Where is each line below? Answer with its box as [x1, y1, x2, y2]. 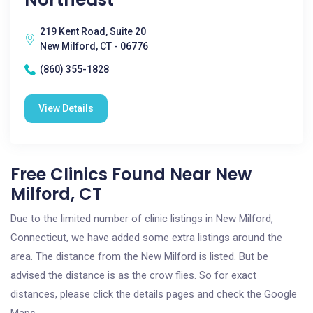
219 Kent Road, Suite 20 [40, 26, 146, 37]
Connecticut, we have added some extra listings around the [10, 231, 282, 244]
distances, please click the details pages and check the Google [10, 288, 297, 300]
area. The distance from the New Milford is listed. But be [10, 250, 268, 263]
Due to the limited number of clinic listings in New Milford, [10, 212, 273, 225]
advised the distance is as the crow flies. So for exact [10, 269, 256, 282]
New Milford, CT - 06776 [40, 41, 148, 52]
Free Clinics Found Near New [10, 163, 252, 186]
